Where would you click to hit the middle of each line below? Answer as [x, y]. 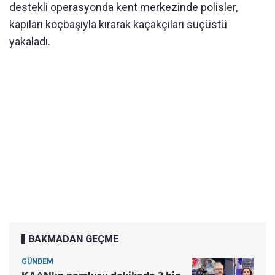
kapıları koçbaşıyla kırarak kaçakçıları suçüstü [118, 24]
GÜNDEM [37, 261]
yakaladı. [30, 41]
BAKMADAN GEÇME [73, 239]
